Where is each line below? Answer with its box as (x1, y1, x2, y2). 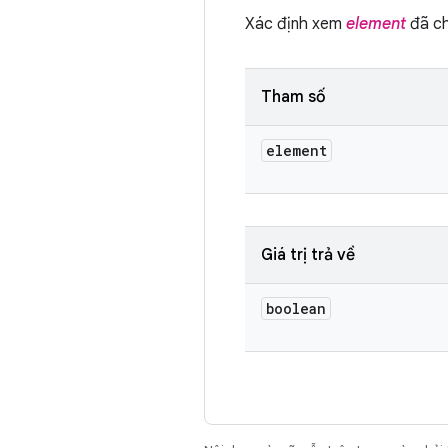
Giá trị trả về (261, 245, 355, 265)
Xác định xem (245, 14, 346, 34)
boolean (266, 299, 326, 318)
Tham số (261, 87, 326, 107)
